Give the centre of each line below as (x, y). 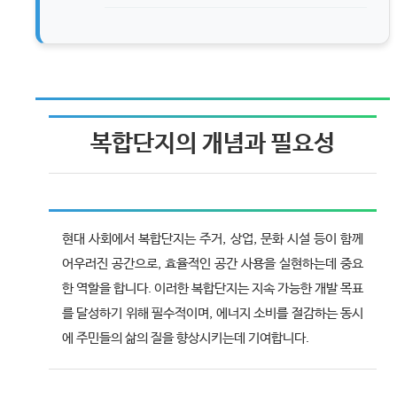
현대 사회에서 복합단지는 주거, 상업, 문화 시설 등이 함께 (213, 239)
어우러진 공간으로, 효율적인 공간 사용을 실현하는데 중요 (213, 264)
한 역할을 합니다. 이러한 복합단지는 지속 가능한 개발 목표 (213, 288)
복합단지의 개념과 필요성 (213, 144)
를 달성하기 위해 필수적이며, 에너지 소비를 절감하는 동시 (213, 313)
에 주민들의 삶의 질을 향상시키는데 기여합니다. (186, 338)
